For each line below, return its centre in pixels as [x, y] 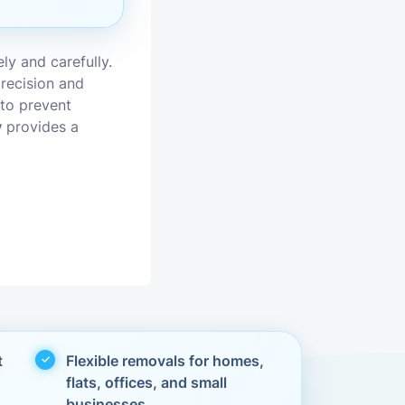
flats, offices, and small [147, 382]
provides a [41, 127]
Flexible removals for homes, [165, 361]
